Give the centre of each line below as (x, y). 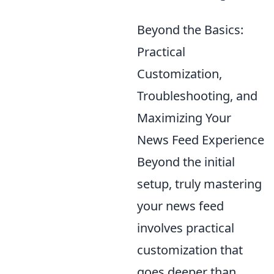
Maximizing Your (184, 117)
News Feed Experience (201, 139)
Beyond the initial (186, 161)
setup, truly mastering (199, 183)
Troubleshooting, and (197, 95)
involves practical (186, 228)
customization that (190, 250)
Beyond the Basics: (190, 29)
